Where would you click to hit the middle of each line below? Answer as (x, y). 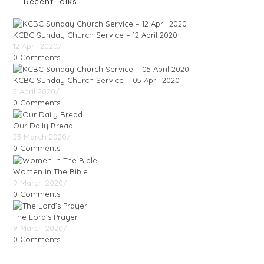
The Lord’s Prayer (46, 217)
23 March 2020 (40, 137)
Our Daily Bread (43, 126)
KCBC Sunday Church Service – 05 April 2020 (97, 80)
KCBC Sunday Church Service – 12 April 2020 (95, 34)
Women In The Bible (51, 171)
